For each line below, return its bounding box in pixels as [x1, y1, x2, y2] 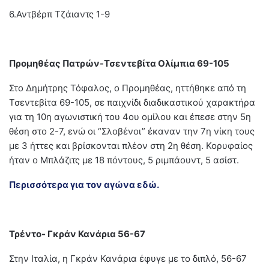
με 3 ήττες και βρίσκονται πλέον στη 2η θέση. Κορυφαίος [9, 139, 253, 151]
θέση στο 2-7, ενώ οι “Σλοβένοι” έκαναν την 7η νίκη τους [9, 125, 255, 137]
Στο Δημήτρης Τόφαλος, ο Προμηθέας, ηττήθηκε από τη [9, 82, 246, 94]
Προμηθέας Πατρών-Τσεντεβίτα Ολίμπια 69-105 [9, 57, 229, 69]
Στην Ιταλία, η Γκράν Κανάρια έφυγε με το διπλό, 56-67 [9, 252, 247, 264]
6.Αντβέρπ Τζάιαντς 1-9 [9, 8, 110, 20]
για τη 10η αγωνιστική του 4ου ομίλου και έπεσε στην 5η [9, 110, 251, 122]
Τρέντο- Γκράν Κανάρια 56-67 [9, 228, 145, 240]
